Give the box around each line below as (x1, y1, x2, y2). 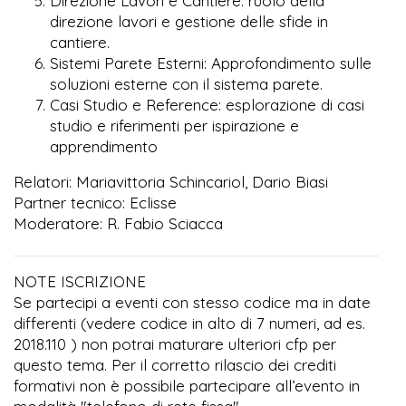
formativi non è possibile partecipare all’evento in (14, 375, 360, 395)
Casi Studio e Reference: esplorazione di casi (50, 94, 364, 114)
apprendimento (50, 136, 158, 156)
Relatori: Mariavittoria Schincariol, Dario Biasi (14, 171, 328, 191)
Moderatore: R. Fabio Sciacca (14, 213, 223, 233)
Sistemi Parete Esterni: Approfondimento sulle (50, 53, 372, 72)
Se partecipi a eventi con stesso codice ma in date (14, 292, 371, 312)
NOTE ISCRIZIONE (14, 271, 150, 291)
